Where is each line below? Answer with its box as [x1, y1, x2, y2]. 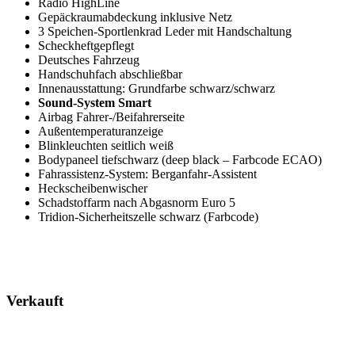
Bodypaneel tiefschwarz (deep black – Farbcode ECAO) [38, 152, 322, 166]
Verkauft [6, 292, 63, 310]
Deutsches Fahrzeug [38, 52, 139, 67]
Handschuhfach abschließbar [38, 67, 182, 81]
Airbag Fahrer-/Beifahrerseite [38, 109, 185, 124]
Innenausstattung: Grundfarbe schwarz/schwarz [38, 81, 275, 95]
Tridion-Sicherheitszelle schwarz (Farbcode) [38, 209, 258, 223]
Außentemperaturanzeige [38, 124, 163, 138]
